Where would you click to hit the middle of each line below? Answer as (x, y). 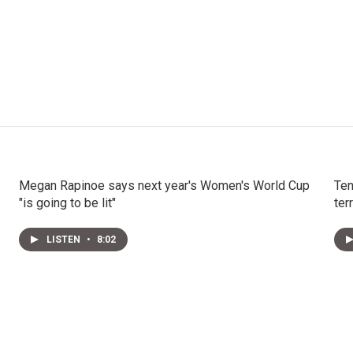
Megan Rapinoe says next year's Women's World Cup (164, 186)
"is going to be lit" (67, 203)
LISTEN (64, 240)
